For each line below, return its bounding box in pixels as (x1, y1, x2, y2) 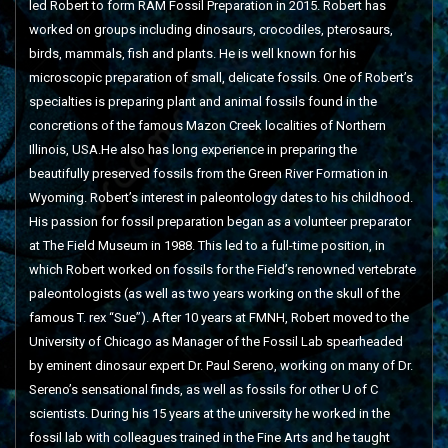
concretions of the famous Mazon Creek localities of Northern (28, 118, 386, 133)
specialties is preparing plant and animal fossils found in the (28, 94, 377, 109)
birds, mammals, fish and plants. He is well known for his (28, 46, 356, 61)
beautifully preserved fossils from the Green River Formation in (28, 166, 388, 181)
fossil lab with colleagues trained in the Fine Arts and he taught (28, 430, 390, 445)
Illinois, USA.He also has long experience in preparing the (28, 142, 357, 157)
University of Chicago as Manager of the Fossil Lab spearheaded (28, 334, 403, 349)
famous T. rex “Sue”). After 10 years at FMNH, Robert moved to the (28, 310, 409, 325)
